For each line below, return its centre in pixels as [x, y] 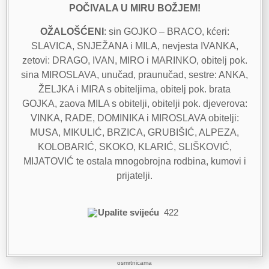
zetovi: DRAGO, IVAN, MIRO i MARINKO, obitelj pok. [134, 60]
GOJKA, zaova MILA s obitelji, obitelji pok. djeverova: [134, 103]
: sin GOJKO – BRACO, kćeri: [166, 31]
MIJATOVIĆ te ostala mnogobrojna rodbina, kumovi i [134, 161]
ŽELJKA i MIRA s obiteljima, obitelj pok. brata [134, 89]
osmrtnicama [134, 263]
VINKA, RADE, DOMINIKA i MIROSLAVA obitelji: [134, 118]
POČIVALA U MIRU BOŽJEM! [134, 8]
